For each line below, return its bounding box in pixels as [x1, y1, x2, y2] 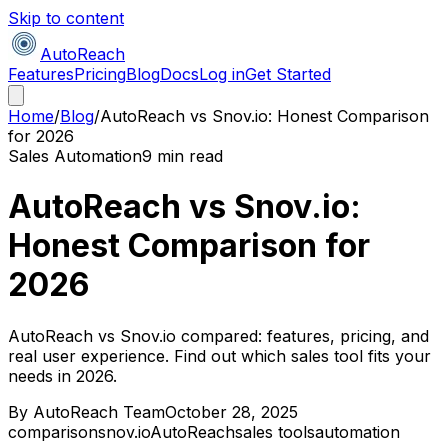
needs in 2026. [8, 365, 117, 386]
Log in [199, 64, 245, 84]
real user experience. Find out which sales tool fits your [8, 345, 431, 366]
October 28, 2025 [165, 401, 298, 422]
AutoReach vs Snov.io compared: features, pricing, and [8, 325, 429, 346]
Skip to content [8, 8, 124, 28]
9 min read [142, 146, 223, 166]
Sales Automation [8, 146, 142, 166]
